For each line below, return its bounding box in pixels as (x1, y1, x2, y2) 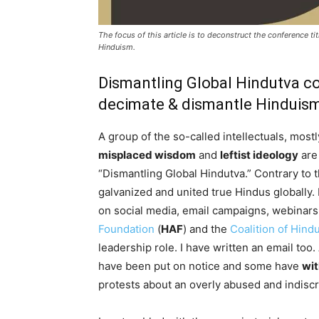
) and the (183, 222, 230, 236)
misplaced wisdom (98, 148, 196, 162)
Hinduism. (98, 42, 135, 52)
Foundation (98, 222, 155, 236)
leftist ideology (220, 148, 298, 162)
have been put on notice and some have (98, 259, 302, 273)
